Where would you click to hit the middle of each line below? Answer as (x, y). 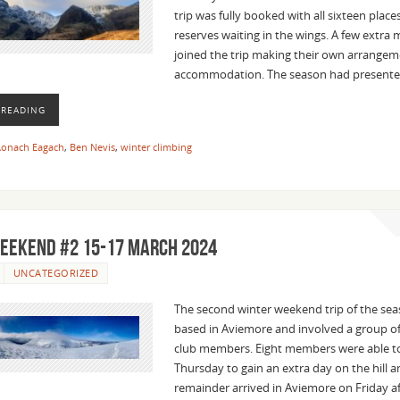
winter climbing (156, 147)
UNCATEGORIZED (55, 272)
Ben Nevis (92, 147)
